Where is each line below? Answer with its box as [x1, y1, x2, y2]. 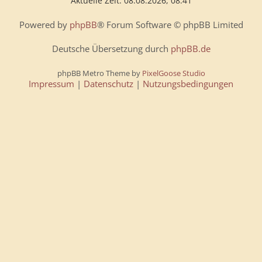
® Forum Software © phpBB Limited [96, 19, 243, 30]
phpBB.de [170, 43, 211, 55]
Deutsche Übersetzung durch [51, 43, 171, 55]
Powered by [19, 19, 70, 30]
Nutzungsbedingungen [143, 77, 233, 89]
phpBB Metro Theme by [57, 67, 142, 78]
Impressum [29, 77, 74, 89]
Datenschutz [84, 77, 133, 89]
